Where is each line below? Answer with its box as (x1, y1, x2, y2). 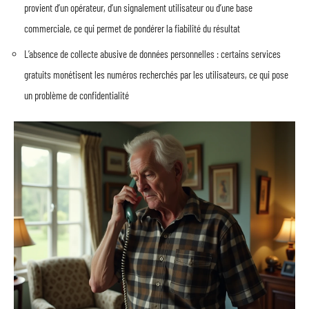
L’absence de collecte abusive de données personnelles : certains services (24, 48, 281, 60)
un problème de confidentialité (24, 89, 129, 101)
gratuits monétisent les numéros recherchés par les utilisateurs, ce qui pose (24, 68, 288, 81)
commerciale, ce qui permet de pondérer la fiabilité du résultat (24, 21, 240, 34)
